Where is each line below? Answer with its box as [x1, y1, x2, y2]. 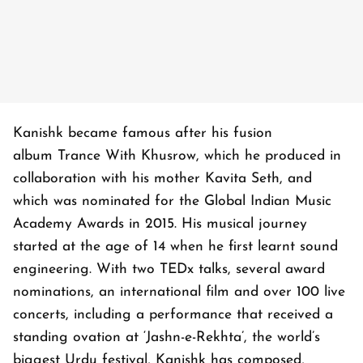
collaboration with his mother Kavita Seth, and [13, 172, 312, 186]
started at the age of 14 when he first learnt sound [13, 240, 338, 254]
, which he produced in [196, 149, 341, 164]
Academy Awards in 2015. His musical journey [13, 217, 307, 232]
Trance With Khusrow [58, 149, 196, 164]
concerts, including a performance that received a [13, 308, 333, 322]
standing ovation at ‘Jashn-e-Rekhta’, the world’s [13, 331, 320, 345]
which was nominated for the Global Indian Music [13, 194, 331, 209]
